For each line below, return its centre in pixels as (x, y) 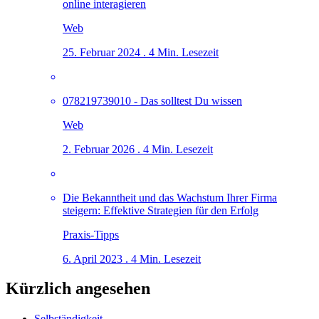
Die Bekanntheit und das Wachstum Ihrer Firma (170, 197)
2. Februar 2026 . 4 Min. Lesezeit (138, 149)
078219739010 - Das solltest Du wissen (152, 100)
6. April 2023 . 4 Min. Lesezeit (132, 258)
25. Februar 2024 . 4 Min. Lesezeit (141, 52)
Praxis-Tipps (91, 234)
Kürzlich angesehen (78, 289)
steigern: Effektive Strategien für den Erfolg (161, 210)
